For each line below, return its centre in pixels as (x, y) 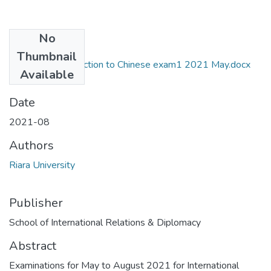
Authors (31, 145)
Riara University (42, 165)
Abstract (33, 246)
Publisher (36, 203)
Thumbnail (47, 56)
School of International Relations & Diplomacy (105, 222)
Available (47, 74)
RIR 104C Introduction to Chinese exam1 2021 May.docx (130, 64)
